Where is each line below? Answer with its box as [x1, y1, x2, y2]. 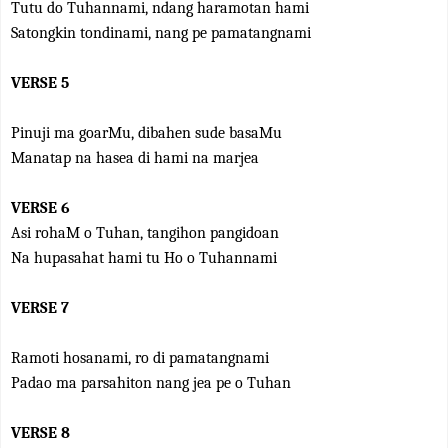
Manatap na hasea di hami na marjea [11, 149, 259, 167]
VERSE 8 [11, 424, 70, 442]
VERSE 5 [11, 74, 69, 92]
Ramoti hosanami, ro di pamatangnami [11, 349, 269, 367]
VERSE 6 [11, 199, 70, 217]
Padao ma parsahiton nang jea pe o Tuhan [11, 374, 291, 392]
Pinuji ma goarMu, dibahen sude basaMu [11, 124, 282, 142]
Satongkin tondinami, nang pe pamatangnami [11, 24, 311, 42]
